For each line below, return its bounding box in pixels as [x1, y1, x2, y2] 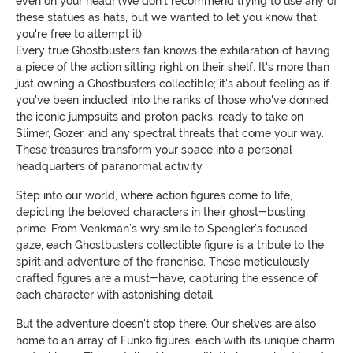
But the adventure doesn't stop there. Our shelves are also [16, 317, 316, 330]
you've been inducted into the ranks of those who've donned [16, 93, 329, 106]
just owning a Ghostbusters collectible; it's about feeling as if [16, 76, 329, 90]
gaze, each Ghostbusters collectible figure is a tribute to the [16, 238, 324, 251]
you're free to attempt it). [16, 27, 144, 40]
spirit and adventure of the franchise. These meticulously [16, 255, 310, 268]
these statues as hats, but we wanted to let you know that [16, 10, 317, 24]
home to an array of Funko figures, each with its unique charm [16, 333, 335, 347]
